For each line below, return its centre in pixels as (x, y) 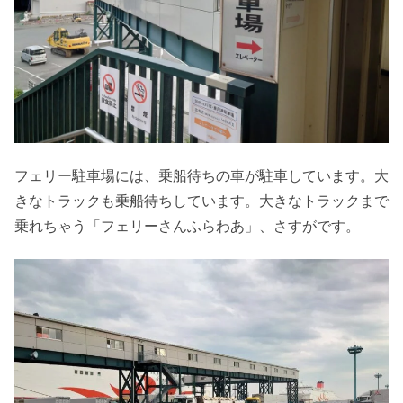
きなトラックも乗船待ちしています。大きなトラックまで (201, 201)
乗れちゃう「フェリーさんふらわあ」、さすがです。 (187, 226)
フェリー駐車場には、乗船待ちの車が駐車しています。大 (201, 176)
